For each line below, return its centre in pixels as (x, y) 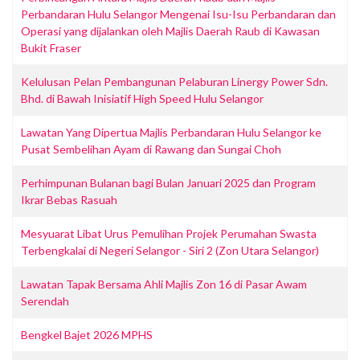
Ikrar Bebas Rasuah (69, 200)
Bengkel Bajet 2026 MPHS (87, 335)
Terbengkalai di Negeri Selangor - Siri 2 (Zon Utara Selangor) (170, 250)
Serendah (45, 301)
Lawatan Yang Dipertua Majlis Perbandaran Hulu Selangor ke (171, 132)
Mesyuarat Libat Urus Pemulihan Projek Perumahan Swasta (169, 233)
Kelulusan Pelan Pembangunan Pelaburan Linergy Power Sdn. (174, 82)
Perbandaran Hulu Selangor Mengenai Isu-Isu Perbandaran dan (178, 14)
